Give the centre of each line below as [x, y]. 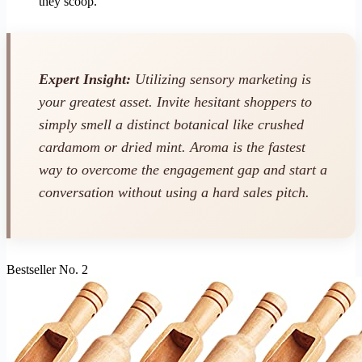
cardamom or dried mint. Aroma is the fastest [172, 147]
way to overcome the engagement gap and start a [183, 170]
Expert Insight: [85, 80]
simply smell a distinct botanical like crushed [171, 125]
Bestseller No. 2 [47, 269]
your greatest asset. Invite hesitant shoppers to [175, 102]
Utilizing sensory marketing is [221, 80]
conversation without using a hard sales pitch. [174, 193]
